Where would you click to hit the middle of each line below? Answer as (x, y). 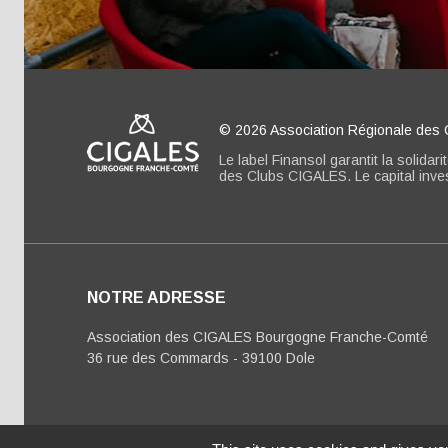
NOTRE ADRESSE (156, 298)
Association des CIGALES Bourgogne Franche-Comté (257, 337)
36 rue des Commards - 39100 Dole (201, 358)
